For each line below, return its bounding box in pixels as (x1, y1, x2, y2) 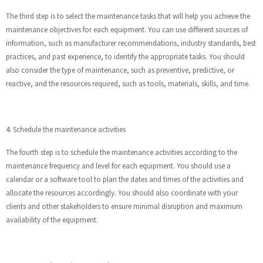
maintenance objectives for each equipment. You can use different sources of (6, 25, 248, 35)
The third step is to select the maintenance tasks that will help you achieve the (6, 11, 250, 22)
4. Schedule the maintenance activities (6, 124, 126, 135)
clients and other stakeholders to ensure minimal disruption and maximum (6, 201, 242, 212)
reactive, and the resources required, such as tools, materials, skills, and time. (6, 79, 250, 89)
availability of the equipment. (6, 215, 98, 225)
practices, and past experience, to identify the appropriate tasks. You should (6, 52, 245, 62)
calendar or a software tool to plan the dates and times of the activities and (6, 174, 244, 185)
